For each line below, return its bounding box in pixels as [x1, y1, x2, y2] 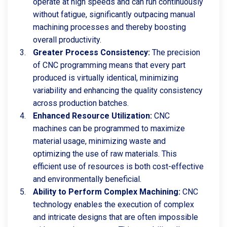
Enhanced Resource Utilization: [33, 111, 152, 121]
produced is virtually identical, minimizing [33, 73, 178, 83]
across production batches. [33, 98, 129, 108]
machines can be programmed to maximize [33, 124, 185, 133]
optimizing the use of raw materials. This [33, 149, 177, 159]
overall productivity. [33, 35, 101, 45]
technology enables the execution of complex [33, 200, 194, 209]
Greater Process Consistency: [33, 48, 150, 57]
